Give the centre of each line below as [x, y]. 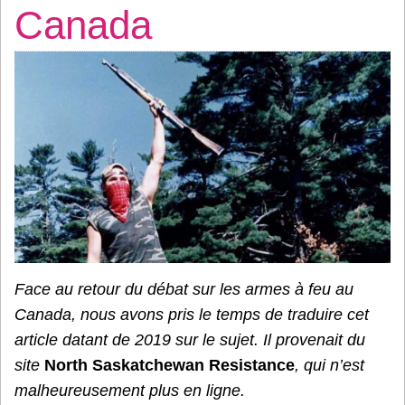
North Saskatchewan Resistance [170, 365]
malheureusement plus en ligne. [130, 390]
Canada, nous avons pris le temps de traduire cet [192, 314]
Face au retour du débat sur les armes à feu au [184, 289]
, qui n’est [330, 365]
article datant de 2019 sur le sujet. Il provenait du [190, 339]
